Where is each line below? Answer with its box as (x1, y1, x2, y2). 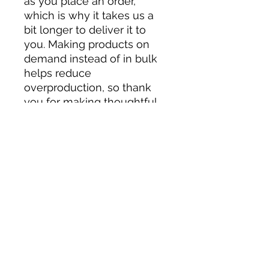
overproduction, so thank (24, 80, 151, 94)
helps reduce (24, 66, 91, 79)
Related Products (12, 193, 112, 211)
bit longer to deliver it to (24, 23, 146, 36)
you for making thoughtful (24, 95, 157, 108)
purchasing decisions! (24, 109, 134, 122)
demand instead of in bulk (24, 52, 157, 65)
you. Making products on (24, 37, 150, 50)
